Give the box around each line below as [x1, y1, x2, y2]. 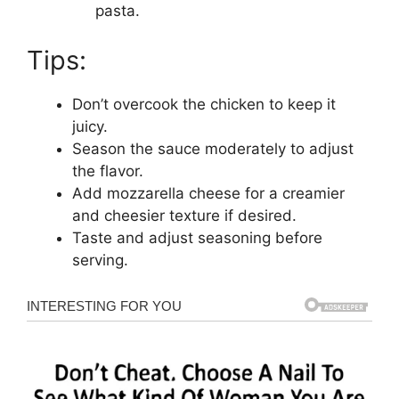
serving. [72, 250, 128, 269]
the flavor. [72, 161, 143, 180]
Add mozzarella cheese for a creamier [72, 183, 345, 202]
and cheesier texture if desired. [72, 206, 297, 224]
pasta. [94, 2, 140, 20]
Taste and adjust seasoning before [72, 228, 322, 247]
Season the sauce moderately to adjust [72, 139, 354, 158]
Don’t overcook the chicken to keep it [72, 94, 336, 113]
